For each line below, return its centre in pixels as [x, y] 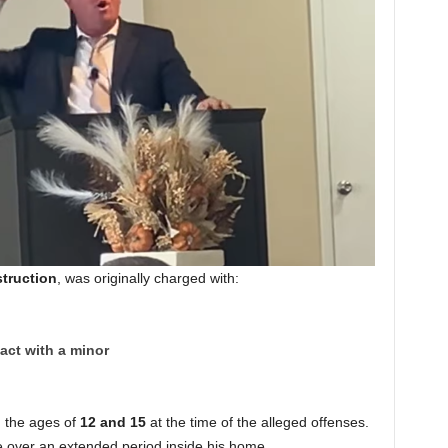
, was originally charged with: [147, 277]
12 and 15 [112, 421]
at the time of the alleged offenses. [257, 421]
